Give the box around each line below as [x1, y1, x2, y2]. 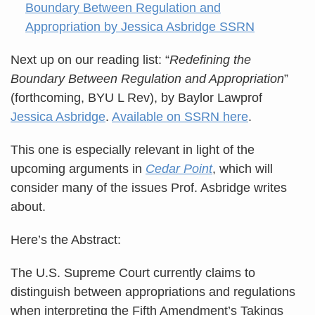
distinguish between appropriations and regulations [11, 284, 295, 299]
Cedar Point [146, 161, 212, 176]
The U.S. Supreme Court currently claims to [11, 265, 255, 280]
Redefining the [169, 52, 251, 67]
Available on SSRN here [112, 109, 248, 124]
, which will [212, 161, 273, 176]
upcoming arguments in [11, 161, 146, 176]
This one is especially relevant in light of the [11, 142, 255, 157]
